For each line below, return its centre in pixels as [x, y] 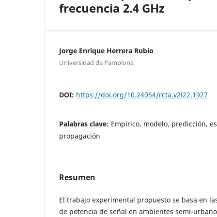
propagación [80, 136]
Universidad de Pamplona [96, 62]
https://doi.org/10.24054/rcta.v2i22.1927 [142, 94]
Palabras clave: [85, 124]
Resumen [77, 177]
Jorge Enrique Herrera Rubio [106, 50]
